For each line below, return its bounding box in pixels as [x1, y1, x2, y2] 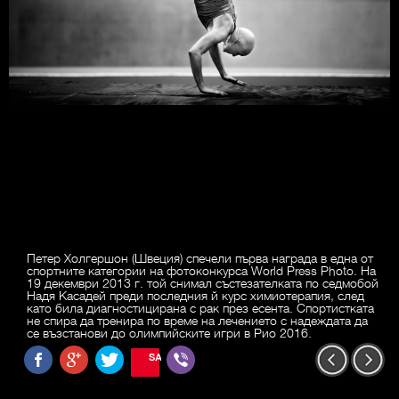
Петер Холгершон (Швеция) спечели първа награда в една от [27, 249, 373, 266]
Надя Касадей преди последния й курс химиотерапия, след [27, 287, 364, 304]
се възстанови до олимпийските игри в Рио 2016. [27, 324, 312, 341]
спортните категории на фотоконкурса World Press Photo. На [27, 262, 376, 279]
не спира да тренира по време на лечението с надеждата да [27, 312, 368, 329]
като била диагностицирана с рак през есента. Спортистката [27, 299, 374, 316]
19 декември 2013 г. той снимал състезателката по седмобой [27, 274, 379, 291]
